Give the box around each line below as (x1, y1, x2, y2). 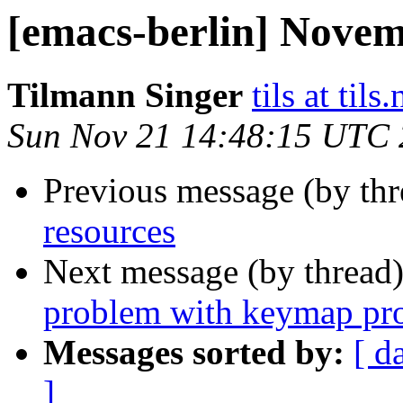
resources (43, 211, 175, 251)
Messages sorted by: (43, 333, 345, 372)
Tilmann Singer (7, 76, 243, 115)
